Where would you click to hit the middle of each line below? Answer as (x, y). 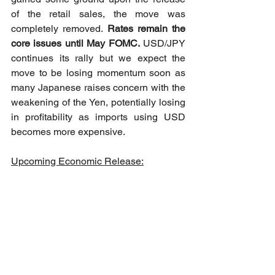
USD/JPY (163, 43)
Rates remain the (146, 29)
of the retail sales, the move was (98, 14)
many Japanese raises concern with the (98, 87)
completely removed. (59, 29)
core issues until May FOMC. (76, 43)
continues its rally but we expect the (98, 58)
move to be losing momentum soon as (98, 73)
